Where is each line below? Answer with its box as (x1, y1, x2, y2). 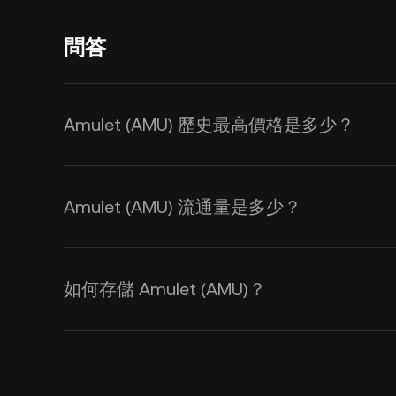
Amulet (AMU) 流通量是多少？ (64, 196, 301, 217)
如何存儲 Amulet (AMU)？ (64, 278, 266, 300)
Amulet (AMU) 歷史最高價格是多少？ (64, 114, 354, 135)
